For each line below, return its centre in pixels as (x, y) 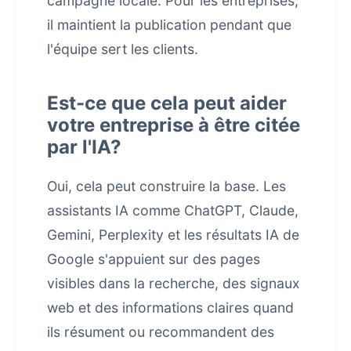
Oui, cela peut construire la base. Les (166, 186)
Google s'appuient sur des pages (154, 259)
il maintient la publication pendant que (169, 25)
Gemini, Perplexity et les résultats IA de (173, 235)
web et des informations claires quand (170, 308)
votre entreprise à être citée (174, 125)
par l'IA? (84, 147)
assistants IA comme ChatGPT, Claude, (173, 210)
